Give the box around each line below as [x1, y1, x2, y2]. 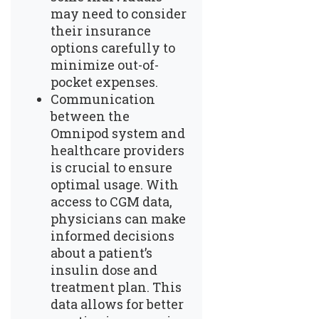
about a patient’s [51, 244, 152, 261]
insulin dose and [51, 261, 157, 278]
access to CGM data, [51, 192, 172, 210]
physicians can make [51, 209, 186, 227]
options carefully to [51, 38, 175, 56]
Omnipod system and [51, 124, 185, 142]
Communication [51, 90, 155, 108]
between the [51, 107, 130, 125]
